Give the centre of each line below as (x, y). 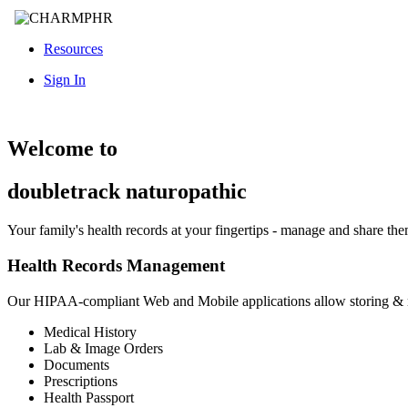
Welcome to (62, 149)
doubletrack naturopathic (127, 192)
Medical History (90, 331)
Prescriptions (81, 381)
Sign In (65, 79)
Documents (76, 364)
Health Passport (89, 397)
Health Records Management (116, 265)
